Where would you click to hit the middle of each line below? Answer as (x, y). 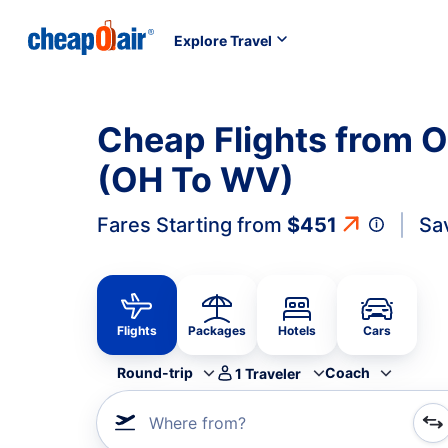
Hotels (297, 330)
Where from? (197, 423)
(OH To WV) (195, 179)
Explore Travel (223, 40)
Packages (217, 330)
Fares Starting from (192, 225)
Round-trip (155, 372)
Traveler (273, 373)
